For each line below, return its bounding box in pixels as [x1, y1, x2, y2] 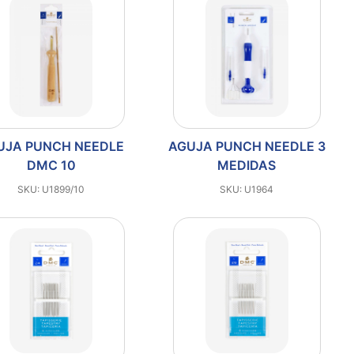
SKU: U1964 [220, 183, 274, 195]
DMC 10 [26, 157, 76, 173]
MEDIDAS [217, 157, 277, 173]
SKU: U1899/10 [17, 183, 85, 195]
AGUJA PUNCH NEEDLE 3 [168, 138, 326, 154]
